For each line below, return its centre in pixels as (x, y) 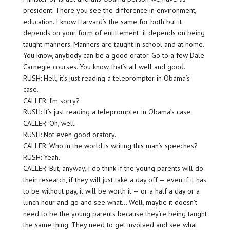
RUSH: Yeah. (41, 157)
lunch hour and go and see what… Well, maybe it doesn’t (110, 203)
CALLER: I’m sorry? (51, 101)
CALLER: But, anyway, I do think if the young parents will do (113, 169)
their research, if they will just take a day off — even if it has (114, 180)
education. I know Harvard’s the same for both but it (102, 22)
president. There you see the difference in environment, (109, 11)
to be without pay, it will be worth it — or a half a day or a (111, 191)
